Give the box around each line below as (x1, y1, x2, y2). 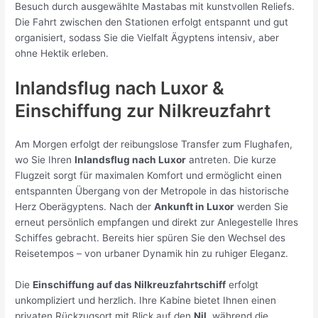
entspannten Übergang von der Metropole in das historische (15, 185, 290, 197)
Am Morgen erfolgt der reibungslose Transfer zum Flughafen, (15, 138, 293, 150)
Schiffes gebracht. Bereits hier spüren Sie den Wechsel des (15, 231, 286, 243)
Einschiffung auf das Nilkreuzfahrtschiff (33, 278, 226, 290)
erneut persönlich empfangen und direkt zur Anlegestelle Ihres (15, 216, 299, 228)
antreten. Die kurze (186, 153, 277, 165)
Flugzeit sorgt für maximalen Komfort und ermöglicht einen (15, 169, 283, 181)
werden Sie (234, 200, 289, 212)
